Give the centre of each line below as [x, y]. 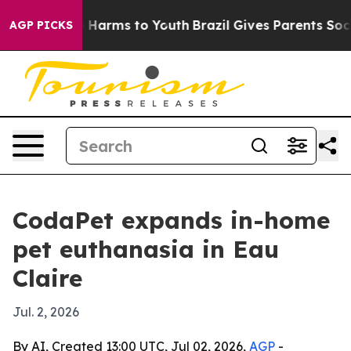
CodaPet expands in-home [171, 220]
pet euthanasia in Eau [146, 249]
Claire [47, 278]
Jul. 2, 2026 [46, 312]
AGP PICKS [41, 25]
